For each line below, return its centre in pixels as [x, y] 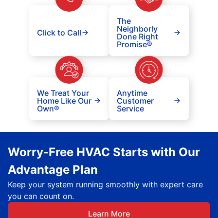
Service [130, 109]
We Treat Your [63, 93]
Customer [135, 101]
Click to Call [59, 33]
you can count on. [41, 196]
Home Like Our [64, 101]
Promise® [135, 44]
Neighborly [137, 29]
